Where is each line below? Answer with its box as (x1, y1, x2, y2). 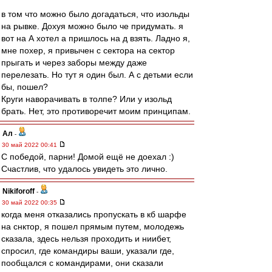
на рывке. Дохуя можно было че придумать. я (1, 21, 183, 31)
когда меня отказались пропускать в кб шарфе (1, 209, 186, 219)
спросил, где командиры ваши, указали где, (1, 246, 174, 256)
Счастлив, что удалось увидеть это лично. (1, 164, 168, 174)
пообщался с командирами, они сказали (1, 258, 163, 268)
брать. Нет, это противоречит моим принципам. (1, 106, 191, 116)
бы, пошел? (1, 82, 48, 92)
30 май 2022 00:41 (2, 141, 59, 148)
